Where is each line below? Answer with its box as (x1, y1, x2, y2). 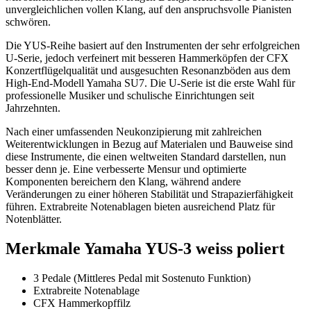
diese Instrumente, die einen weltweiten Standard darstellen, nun (6, 150, 286, 162)
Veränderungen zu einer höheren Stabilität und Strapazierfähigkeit (6, 187, 293, 200)
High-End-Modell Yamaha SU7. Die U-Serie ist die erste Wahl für (6, 76, 295, 89)
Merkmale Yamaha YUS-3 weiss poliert (6, 239, 285, 258)
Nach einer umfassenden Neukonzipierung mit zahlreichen (6, 125, 262, 137)
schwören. (6, 15, 51, 28)
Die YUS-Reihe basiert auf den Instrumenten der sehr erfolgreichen (6, 39, 300, 51)
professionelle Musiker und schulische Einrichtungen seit (6, 89, 254, 101)
